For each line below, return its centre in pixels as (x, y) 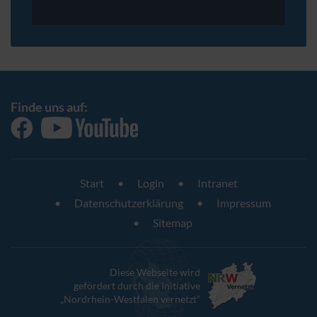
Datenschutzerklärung (128, 203)
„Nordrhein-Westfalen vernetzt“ (130, 299)
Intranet (217, 183)
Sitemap (172, 223)
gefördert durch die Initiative (137, 286)
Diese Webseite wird (155, 272)
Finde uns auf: (49, 107)
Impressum (243, 203)
